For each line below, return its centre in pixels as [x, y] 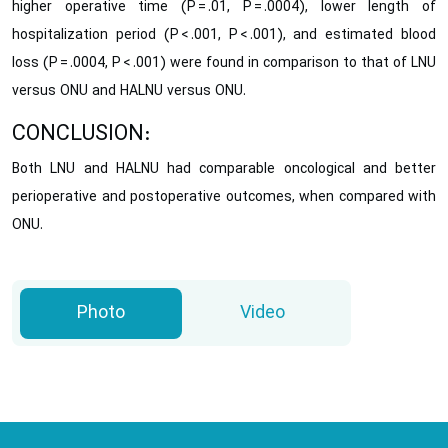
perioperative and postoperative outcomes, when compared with [224, 197]
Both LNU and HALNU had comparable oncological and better [224, 169]
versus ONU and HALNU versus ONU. [129, 91]
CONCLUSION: [81, 134]
